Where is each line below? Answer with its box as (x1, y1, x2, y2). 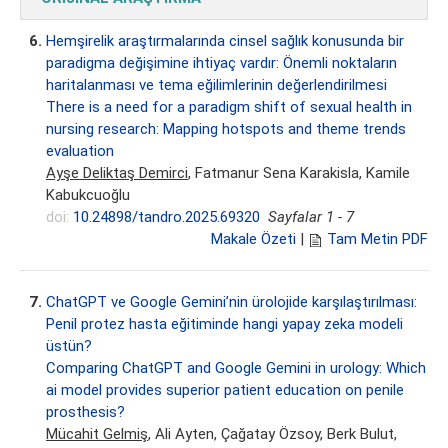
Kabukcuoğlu (46, 186, 130, 205)
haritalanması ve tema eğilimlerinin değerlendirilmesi (46, 76, 387, 95)
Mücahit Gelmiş (46, 425, 148, 444)
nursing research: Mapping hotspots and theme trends (46, 120, 406, 139)
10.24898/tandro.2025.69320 (73, 208, 260, 227)
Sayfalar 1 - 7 (268, 208, 354, 227)
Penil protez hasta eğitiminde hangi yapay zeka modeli (46, 315, 403, 334)
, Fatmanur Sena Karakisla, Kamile (188, 164, 410, 183)
